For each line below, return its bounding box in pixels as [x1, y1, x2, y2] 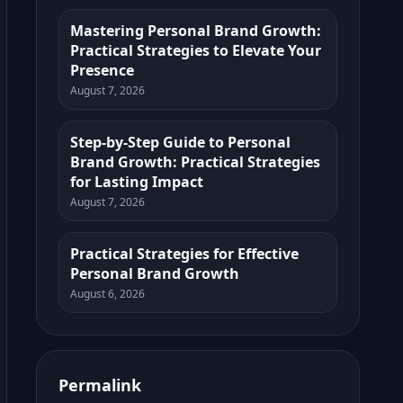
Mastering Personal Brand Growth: [70, 21, 321, 40]
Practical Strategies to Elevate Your [70, 40, 321, 60]
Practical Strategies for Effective [70, 244, 299, 264]
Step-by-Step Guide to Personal [70, 132, 291, 152]
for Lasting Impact [70, 172, 203, 192]
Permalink [58, 374, 141, 396]
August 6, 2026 [70, 286, 145, 301]
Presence [70, 60, 134, 80]
